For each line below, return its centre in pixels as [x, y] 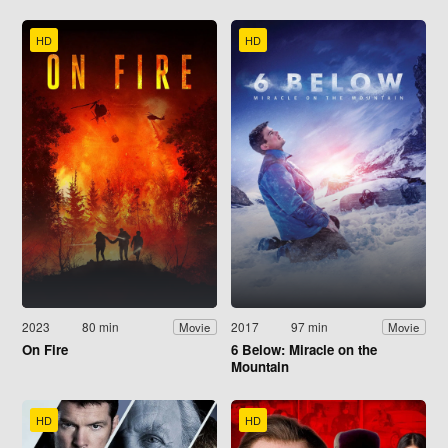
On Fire [45, 350]
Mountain [260, 367]
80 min [101, 327]
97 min [310, 327]
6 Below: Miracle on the [304, 350]
